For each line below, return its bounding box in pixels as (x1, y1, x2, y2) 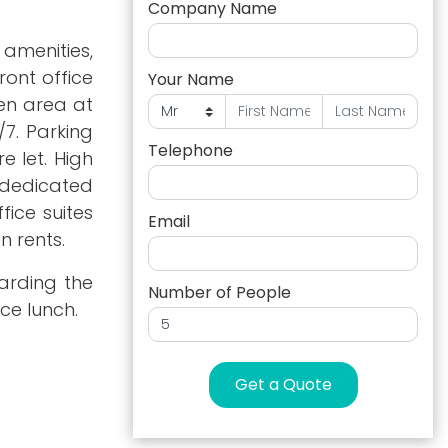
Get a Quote (234, 373, 332, 396)
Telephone (148, 139, 233, 162)
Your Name (148, 68, 234, 91)
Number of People (148, 281, 291, 304)
